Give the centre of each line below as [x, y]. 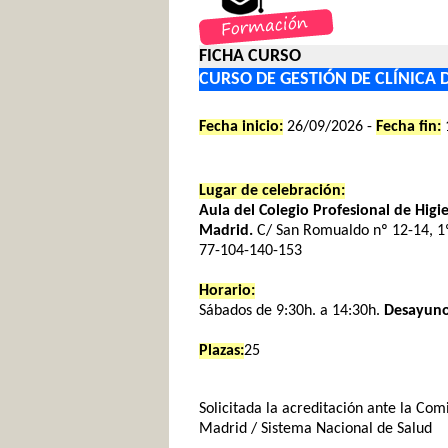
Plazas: [221, 351]
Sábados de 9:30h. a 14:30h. [291, 311]
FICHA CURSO [250, 56]
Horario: [227, 291]
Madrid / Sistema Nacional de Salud [315, 429]
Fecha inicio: [241, 127]
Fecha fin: [408, 127]
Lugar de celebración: [272, 191]
